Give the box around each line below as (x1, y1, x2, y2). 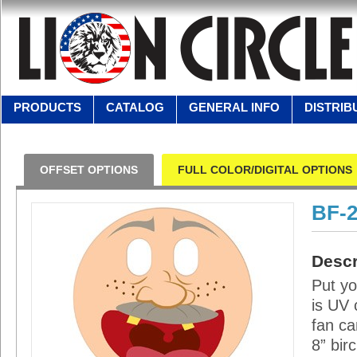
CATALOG (106, 100, 164, 114)
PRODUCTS (14, 100, 81, 114)
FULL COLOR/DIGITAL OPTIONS (178, 163, 352, 176)
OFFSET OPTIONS (40, 163, 138, 176)
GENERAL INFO (189, 100, 280, 114)
